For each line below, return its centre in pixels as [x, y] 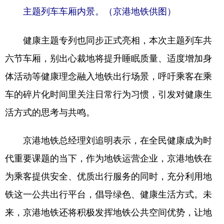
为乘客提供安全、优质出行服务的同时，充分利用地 [108, 175]
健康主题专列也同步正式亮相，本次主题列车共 [108, 39]
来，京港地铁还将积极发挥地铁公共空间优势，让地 [108, 211]
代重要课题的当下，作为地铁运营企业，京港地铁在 [108, 157]
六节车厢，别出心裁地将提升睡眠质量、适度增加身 [108, 57]
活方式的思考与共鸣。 [50, 111]
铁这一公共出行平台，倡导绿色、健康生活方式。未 [108, 193]
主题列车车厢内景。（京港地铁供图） [99, 11]
